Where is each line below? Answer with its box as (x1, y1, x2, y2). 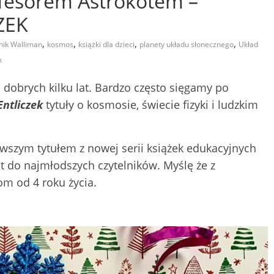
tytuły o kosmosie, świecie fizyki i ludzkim (43, 97, 258, 112)
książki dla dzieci (78, 39, 135, 50)
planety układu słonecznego (139, 39, 234, 50)
